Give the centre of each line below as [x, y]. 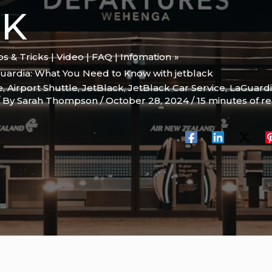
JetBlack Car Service [177, 88]
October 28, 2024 [148, 101]
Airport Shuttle [42, 88]
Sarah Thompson [59, 101]
